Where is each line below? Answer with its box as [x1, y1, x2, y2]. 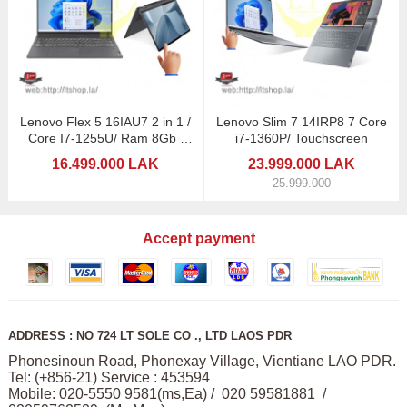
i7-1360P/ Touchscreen [234, 130, 368, 145]
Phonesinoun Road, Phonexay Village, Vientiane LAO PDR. [7, 352, 396, 369]
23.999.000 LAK [247, 155, 355, 172]
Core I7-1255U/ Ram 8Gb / [27, 130, 184, 145]
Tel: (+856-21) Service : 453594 [7, 369, 213, 385]
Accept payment [143, 230, 255, 246]
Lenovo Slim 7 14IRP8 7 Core [215, 114, 387, 129]
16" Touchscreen [57, 146, 154, 162]
